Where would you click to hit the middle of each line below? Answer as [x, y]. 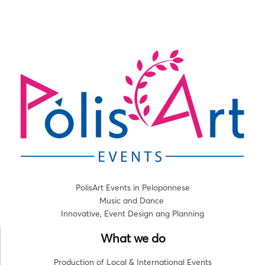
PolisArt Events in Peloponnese [132, 188]
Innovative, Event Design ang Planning [132, 214]
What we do [133, 238]
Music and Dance [132, 201]
